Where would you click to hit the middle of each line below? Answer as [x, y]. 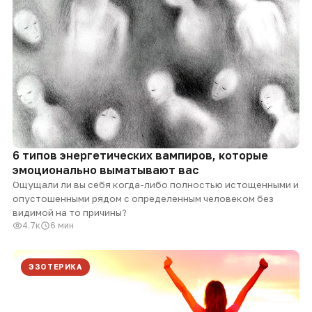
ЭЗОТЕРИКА [55, 266]
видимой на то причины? [70, 212]
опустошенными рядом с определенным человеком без [143, 198]
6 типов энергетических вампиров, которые [140, 155]
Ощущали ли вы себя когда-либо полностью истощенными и [156, 184]
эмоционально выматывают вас [106, 170]
